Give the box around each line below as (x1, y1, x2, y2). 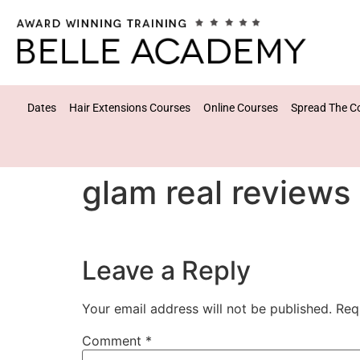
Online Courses (203, 100, 279, 114)
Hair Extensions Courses (69, 100, 191, 114)
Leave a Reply (82, 255, 251, 287)
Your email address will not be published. (82, 301, 332, 317)
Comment (82, 333, 145, 350)
